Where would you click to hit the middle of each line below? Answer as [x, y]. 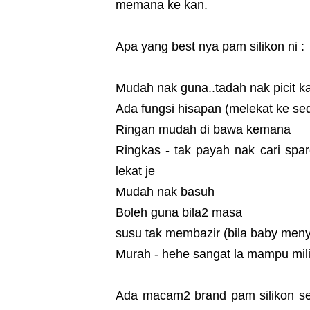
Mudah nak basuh [167, 192]
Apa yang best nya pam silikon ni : [210, 47]
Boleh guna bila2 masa [179, 213]
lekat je [137, 171]
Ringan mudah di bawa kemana [203, 130]
